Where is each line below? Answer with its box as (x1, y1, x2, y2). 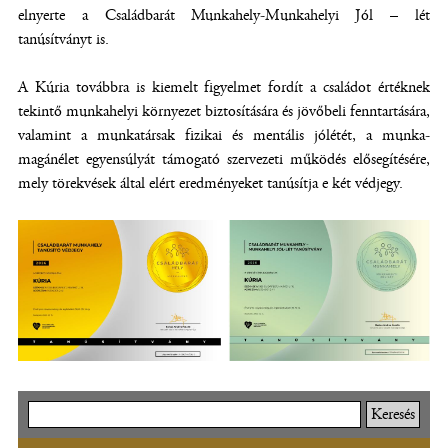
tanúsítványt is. (18, 29, 109, 50)
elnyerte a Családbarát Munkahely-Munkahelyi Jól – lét (18, 5, 430, 26)
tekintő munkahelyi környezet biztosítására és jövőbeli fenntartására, (18, 101, 430, 122)
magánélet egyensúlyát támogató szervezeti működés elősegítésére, (18, 149, 430, 170)
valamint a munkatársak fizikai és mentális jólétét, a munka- (18, 125, 430, 146)
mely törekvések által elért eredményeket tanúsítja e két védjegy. (18, 173, 403, 194)
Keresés (28, 402, 72, 424)
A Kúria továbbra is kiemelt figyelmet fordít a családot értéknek (18, 77, 430, 98)
